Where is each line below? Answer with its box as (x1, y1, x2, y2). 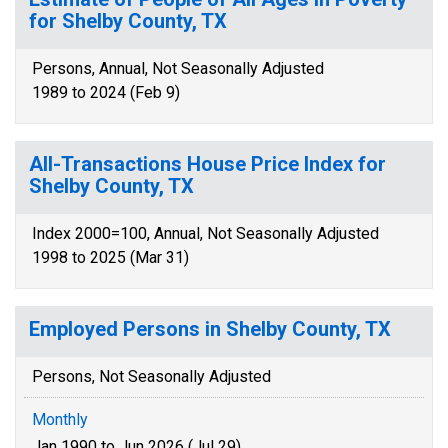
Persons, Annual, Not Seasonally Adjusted (32, 59, 324, 78)
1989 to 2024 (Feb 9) (32, 83, 180, 102)
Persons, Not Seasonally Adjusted (32, 367, 271, 386)
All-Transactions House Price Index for (29, 152, 386, 176)
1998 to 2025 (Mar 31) (32, 248, 189, 267)
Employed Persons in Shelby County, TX (29, 317, 391, 341)
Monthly (32, 410, 88, 429)
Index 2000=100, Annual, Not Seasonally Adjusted (32, 224, 379, 243)
